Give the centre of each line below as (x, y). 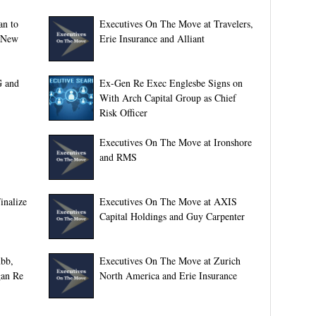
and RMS (118, 157)
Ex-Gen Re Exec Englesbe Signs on (171, 83)
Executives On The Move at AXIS (168, 201)
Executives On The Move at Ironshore (175, 142)
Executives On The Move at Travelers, (176, 24)
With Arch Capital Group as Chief (168, 98)
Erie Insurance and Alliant (152, 38)
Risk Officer (123, 113)
